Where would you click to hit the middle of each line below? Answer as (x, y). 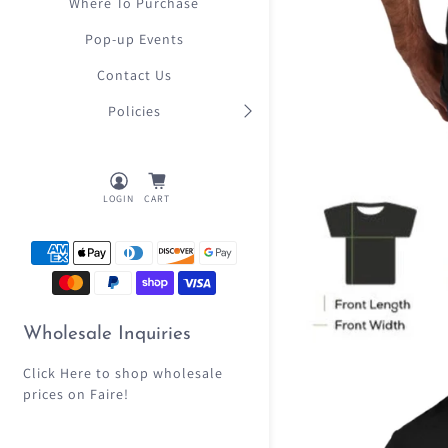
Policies (134, 110)
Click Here (57, 372)
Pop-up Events (134, 38)
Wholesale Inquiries (106, 335)
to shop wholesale (157, 372)
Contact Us (134, 74)
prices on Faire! (75, 393)
